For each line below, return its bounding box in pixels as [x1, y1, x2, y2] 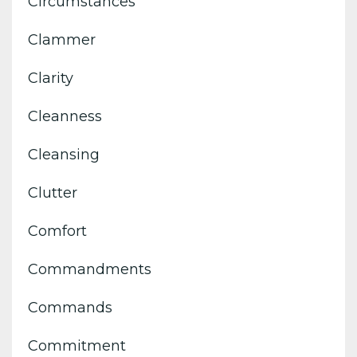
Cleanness [28, 107, 102, 125]
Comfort [28, 222, 87, 240]
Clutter [28, 183, 77, 202]
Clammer [28, 30, 96, 49]
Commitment [28, 336, 126, 355]
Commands [28, 298, 112, 316]
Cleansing [28, 145, 100, 163]
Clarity [28, 69, 73, 87]
